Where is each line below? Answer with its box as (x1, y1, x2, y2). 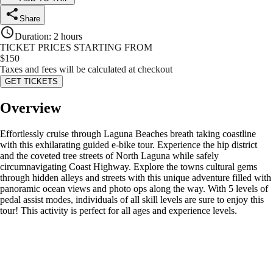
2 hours (54, 31, 82, 42)
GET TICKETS (5, 77, 58, 87)
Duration (15, 31, 49, 42)
